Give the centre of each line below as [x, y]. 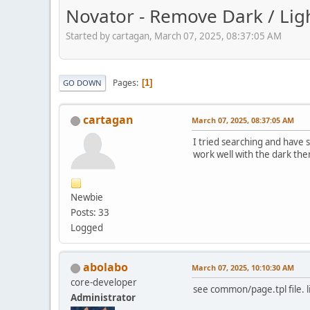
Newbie [87, 198]
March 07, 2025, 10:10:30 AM [243, 268]
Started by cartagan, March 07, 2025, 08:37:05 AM [174, 36]
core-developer [104, 283]
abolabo [106, 267]
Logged [87, 228]
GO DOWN [82, 83]
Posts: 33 [90, 213]
